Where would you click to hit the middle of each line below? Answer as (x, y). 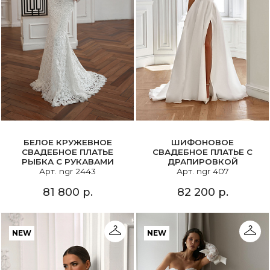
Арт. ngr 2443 (67, 171)
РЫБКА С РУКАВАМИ (67, 161)
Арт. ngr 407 (202, 171)
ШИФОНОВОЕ (202, 142)
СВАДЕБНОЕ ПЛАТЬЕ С (202, 152)
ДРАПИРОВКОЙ (202, 161)
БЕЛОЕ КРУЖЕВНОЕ (67, 142)
